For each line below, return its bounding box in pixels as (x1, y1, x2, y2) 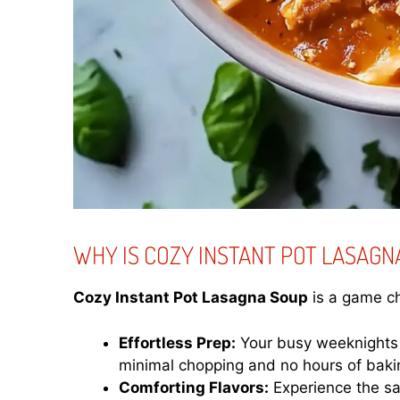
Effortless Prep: (119, 333, 236, 352)
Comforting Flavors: (119, 378, 269, 396)
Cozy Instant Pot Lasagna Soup (73, 288, 308, 307)
